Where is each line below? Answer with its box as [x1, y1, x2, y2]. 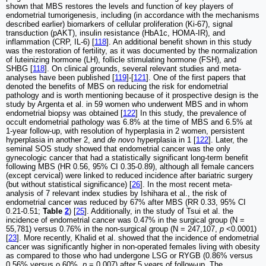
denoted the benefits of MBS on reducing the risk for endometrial [6, 82, 228, 91]
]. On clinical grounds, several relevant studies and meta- [45, 64, 241, 74]
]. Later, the [208, 135, 248, 145]
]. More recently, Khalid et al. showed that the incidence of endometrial [17, 233, 259, 243]
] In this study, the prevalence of [135, 109, 246, 118]
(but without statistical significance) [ [6, 180, 132, 189]
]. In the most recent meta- [140, 180, 232, 189]
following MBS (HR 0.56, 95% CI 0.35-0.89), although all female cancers [6, 162, 254, 172]
